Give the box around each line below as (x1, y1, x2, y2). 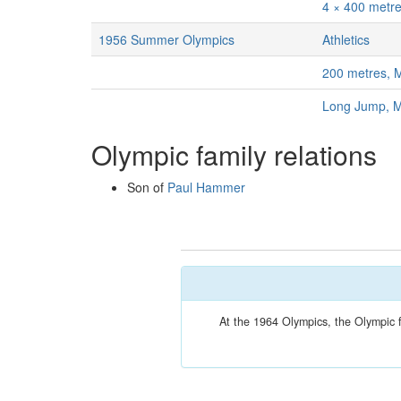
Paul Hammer (167, 178, 245, 196)
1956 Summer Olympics (98, 30, 235, 48)
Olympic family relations (91, 135, 377, 174)
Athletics (322, 30, 370, 48)
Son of (127, 178, 167, 196)
